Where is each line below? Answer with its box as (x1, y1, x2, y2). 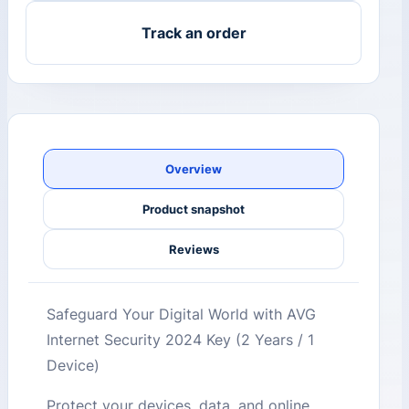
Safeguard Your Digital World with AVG (47, 305, 317, 324)
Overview (165, 161, 222, 176)
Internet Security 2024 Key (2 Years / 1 (47, 330, 315, 350)
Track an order (141, 24, 246, 43)
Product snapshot (142, 201, 245, 216)
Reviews (168, 241, 219, 257)
